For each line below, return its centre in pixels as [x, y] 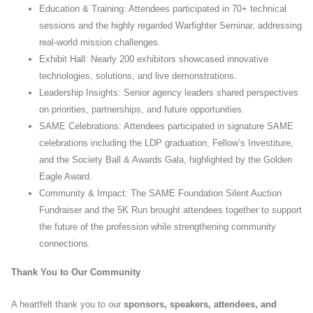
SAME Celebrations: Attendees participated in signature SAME [166, 126]
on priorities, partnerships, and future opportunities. [142, 110]
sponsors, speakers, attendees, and [200, 305]
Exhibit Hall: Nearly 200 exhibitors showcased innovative [154, 59]
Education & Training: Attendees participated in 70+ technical [163, 9]
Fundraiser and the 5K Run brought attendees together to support [170, 210]
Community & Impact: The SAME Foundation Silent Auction [160, 194]
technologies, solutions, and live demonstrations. [138, 76]
